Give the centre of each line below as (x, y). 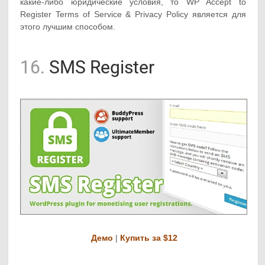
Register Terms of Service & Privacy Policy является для (133, 14)
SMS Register (100, 67)
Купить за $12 (148, 237)
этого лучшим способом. (68, 26)
